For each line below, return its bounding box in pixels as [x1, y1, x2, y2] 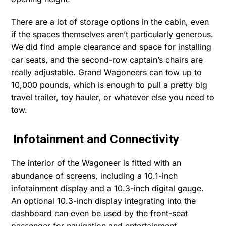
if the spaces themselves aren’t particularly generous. [11, 29, 214, 39]
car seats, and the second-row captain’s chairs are [11, 54, 203, 65]
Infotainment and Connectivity [13, 130, 180, 148]
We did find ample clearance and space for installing [11, 41, 212, 52]
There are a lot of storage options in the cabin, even [11, 16, 209, 27]
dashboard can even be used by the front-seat [11, 208, 188, 218]
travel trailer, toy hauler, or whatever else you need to [11, 92, 215, 102]
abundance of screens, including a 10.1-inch [11, 170, 178, 181]
